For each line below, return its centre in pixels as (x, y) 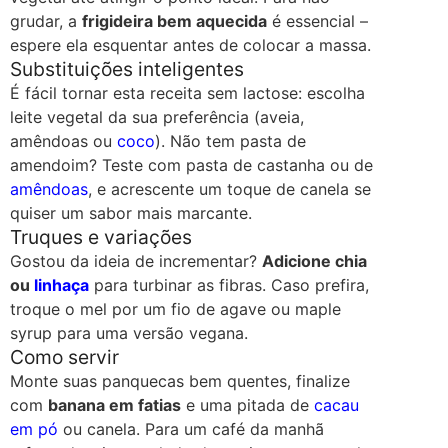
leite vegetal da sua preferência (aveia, (157, 117)
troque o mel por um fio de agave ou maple (175, 309)
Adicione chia (314, 261)
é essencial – (317, 21)
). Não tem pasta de (230, 141)
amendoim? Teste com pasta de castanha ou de (191, 165)
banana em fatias (114, 405)
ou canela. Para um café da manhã (191, 429)
